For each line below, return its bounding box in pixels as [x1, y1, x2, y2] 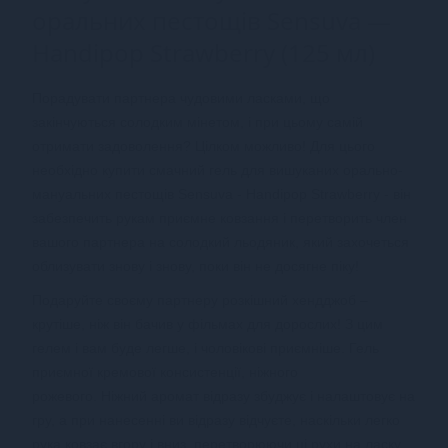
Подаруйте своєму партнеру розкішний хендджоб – [32, 291, 368, 308]
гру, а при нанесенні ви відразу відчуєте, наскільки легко [32, 411, 400, 428]
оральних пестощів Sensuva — [32, 3, 391, 37]
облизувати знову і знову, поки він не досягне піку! [32, 257, 359, 274]
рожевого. [32, 387, 101, 404]
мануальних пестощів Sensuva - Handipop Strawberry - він [32, 185, 411, 202]
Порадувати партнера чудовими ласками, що [32, 89, 330, 106]
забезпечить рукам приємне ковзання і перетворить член [32, 209, 407, 226]
